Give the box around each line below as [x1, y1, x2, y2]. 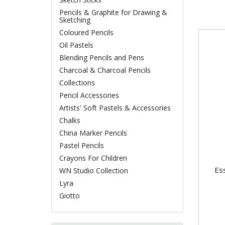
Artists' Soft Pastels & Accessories [59, 103, 171, 113]
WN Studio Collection [59, 166, 128, 175]
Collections [59, 78, 95, 87]
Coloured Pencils [59, 28, 114, 37]
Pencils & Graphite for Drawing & [59, 8, 167, 17]
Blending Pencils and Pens [59, 53, 144, 62]
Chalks [59, 116, 80, 125]
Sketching [59, 15, 90, 25]
